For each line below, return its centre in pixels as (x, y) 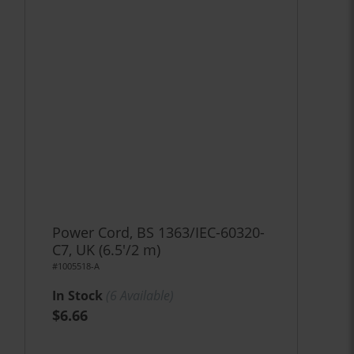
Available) (145, 296)
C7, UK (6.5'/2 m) (106, 250)
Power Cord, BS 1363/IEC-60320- (158, 232)
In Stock (77, 296)
